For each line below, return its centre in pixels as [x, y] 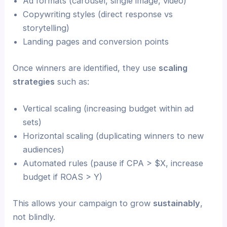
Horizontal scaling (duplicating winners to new [113, 136]
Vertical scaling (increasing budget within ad [108, 108]
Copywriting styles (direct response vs [98, 14]
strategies [34, 81]
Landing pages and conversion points [96, 42]
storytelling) [46, 28]
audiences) [44, 149]
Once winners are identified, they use [86, 68]
